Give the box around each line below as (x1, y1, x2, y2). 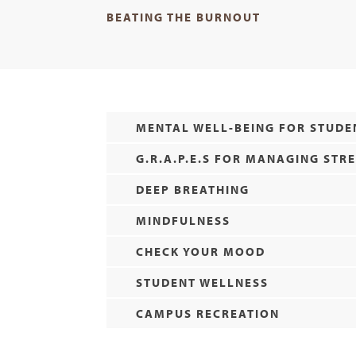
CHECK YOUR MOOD (135, 243, 265, 259)
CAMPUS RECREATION (135, 305, 280, 321)
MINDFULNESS (135, 212, 230, 228)
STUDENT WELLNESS (135, 274, 269, 290)
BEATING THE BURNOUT (106, 10, 261, 25)
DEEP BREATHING (135, 181, 250, 197)
